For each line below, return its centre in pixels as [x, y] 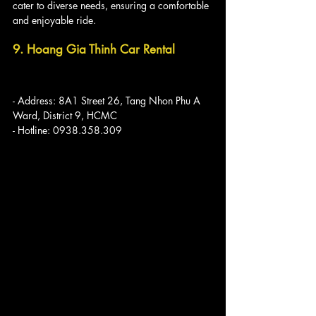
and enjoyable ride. [54, 20]
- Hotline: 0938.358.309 [67, 130]
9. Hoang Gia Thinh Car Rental [94, 49]
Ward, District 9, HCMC [65, 115]
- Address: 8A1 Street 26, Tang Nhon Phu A [108, 100]
